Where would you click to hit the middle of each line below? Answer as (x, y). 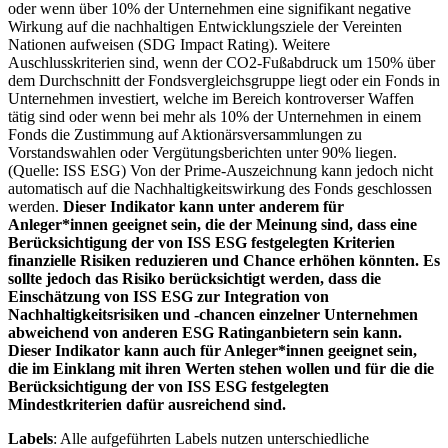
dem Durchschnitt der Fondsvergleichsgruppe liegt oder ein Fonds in (224, 80)
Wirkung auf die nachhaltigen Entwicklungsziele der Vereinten (205, 26)
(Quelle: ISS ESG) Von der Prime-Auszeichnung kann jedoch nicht (220, 170)
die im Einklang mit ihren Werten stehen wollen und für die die (221, 368)
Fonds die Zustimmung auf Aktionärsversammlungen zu (185, 134)
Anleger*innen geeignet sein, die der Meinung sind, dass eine (212, 224)
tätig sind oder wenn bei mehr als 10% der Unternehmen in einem (214, 116)
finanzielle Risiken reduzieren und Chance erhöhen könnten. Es (224, 260)
